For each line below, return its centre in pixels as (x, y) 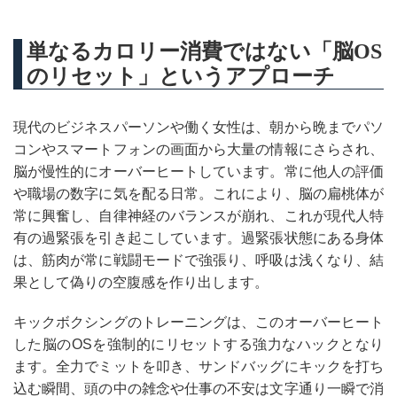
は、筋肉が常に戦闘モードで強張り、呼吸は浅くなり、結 (198, 260)
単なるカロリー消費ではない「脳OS (204, 51)
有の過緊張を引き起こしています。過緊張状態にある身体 (198, 238)
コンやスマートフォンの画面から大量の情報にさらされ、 (198, 149)
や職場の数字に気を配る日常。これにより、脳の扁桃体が (198, 194)
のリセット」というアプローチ (181, 76)
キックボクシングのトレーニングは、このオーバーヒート (198, 322)
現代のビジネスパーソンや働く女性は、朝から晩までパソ (198, 127)
